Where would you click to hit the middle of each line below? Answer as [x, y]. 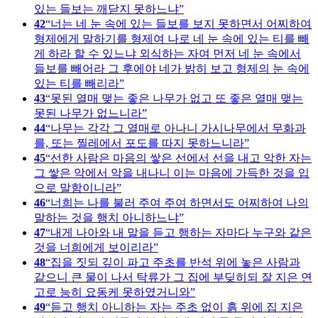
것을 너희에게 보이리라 [94, 247]
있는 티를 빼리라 [77, 83]
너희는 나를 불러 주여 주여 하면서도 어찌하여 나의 [180, 202]
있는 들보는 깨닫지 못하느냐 [106, 9]
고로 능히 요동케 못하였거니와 [112, 292]
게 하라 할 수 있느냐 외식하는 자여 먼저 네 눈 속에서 [168, 53]
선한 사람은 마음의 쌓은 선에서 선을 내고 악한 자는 [181, 158]
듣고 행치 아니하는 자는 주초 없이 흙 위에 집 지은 [177, 307]
